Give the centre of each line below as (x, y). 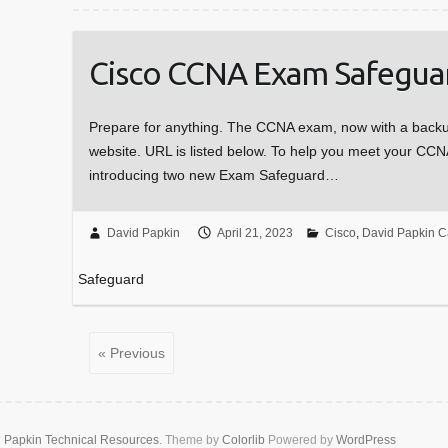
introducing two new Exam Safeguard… (213, 174)
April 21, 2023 (254, 233)
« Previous (131, 353)
